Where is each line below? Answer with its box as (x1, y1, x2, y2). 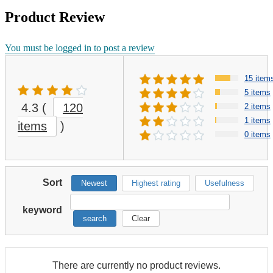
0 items (244, 129, 271, 139)
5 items (244, 87, 271, 97)
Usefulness (205, 178, 244, 188)
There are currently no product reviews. (52, 260, 221, 271)
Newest (81, 178, 107, 188)
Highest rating (132, 178, 180, 188)
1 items (244, 115, 271, 125)
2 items (244, 101, 271, 111)
